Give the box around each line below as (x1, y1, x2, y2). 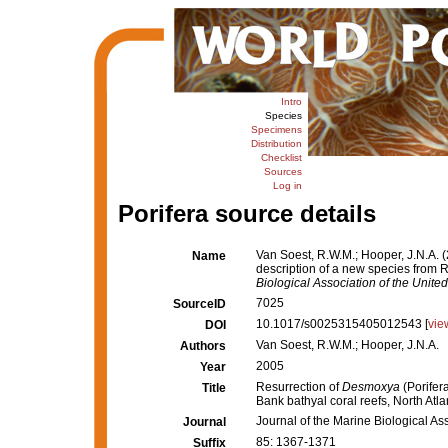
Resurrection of (256, 380, 342, 394)
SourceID (173, 297, 226, 311)
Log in (272, 180, 302, 191)
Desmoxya (342, 380, 400, 394)
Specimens (250, 124, 302, 135)
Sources (263, 166, 302, 177)
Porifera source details (117, 200, 376, 227)
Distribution (250, 138, 302, 149)
